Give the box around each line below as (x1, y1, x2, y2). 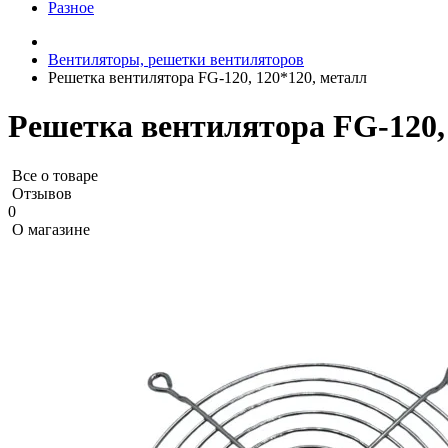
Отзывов (12, 184, 72, 202)
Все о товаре (12, 166, 98, 184)
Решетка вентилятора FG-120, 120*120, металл (48, 69, 367, 86)
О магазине (12, 220, 90, 238)
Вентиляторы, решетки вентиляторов (48, 51, 304, 68)
